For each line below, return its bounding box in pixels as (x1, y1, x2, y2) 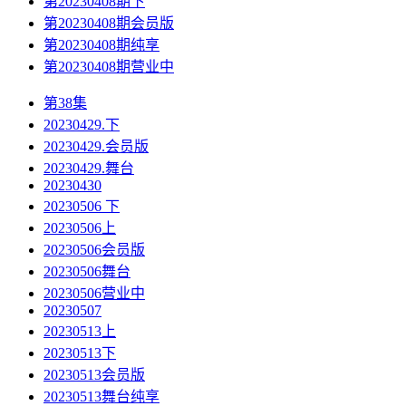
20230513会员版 (43, 367, 145, 383)
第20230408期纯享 (43, 37, 159, 53)
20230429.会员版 (43, 139, 149, 155)
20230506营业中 (43, 285, 145, 302)
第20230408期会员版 (43, 15, 174, 32)
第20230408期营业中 (43, 59, 174, 75)
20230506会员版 (43, 242, 145, 258)
